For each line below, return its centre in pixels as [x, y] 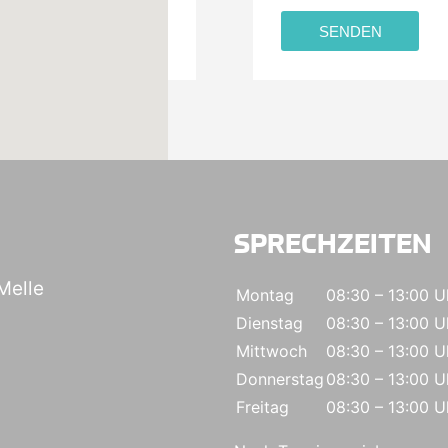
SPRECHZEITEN [333, 242]
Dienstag [269, 322]
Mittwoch [271, 350]
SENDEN [350, 31]
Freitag [262, 406]
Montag [265, 294]
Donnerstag [280, 378]
